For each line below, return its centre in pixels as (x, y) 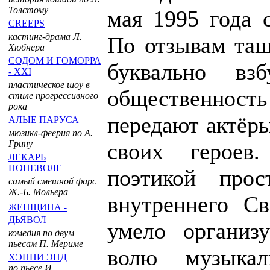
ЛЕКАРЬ (27, 157)
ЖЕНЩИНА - (38, 206)
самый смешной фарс (52, 181)
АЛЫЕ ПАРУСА (44, 120)
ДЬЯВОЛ (27, 219)
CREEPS (27, 23)
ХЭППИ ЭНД (38, 257)
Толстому (28, 10)
